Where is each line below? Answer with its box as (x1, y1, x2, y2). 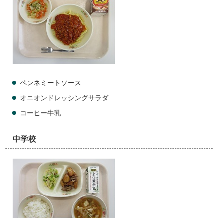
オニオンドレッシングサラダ (20, 94, 109, 102)
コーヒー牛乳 (20, 109, 61, 117)
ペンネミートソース (20, 79, 82, 87)
